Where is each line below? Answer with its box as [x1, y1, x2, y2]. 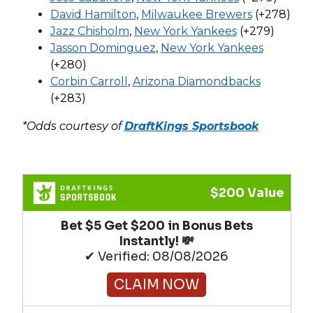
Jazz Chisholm [50, 24, 129, 38]
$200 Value [210, 184, 284, 201]
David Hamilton [50, 7, 136, 21]
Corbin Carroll [50, 74, 128, 88]
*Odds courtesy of [22, 119, 124, 133]
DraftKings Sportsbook [124, 119, 259, 133]
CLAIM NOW [114, 275, 199, 293]
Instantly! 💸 [119, 233, 194, 249]
